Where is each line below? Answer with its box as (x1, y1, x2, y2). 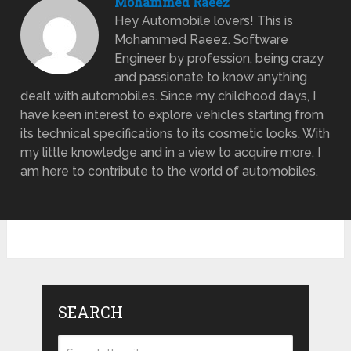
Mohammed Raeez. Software (114, 32, 289, 48)
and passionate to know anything (114, 70, 308, 85)
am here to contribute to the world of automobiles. (20, 164, 319, 179)
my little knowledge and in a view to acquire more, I (20, 145, 321, 161)
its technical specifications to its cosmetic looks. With (20, 126, 331, 142)
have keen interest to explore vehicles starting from (20, 107, 324, 123)
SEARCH (57, 301, 123, 322)
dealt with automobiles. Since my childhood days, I (20, 89, 317, 104)
